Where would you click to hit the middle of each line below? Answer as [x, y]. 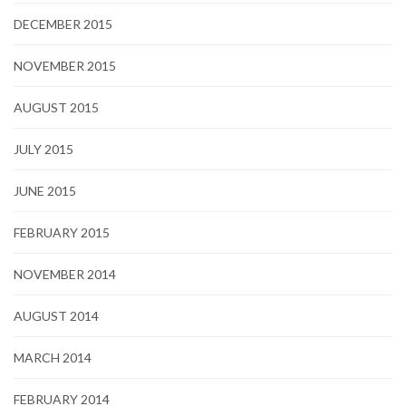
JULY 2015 [43, 150]
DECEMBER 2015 [63, 24]
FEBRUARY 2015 [62, 233]
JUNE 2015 [45, 191]
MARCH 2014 [53, 358]
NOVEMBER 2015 [65, 66]
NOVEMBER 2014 [65, 275]
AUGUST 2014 [56, 316]
